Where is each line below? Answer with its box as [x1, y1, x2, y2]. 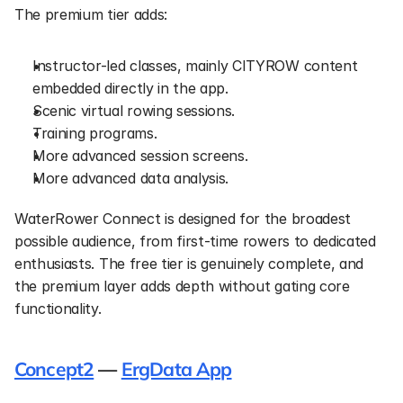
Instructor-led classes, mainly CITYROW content [32, 57, 358, 75]
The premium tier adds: [14, 5, 167, 23]
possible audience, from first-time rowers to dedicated [14, 232, 376, 250]
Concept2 [14, 357, 94, 381]
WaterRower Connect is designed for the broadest [14, 210, 351, 228]
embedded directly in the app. [32, 79, 228, 97]
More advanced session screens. [32, 147, 248, 165]
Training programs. [32, 124, 157, 142]
